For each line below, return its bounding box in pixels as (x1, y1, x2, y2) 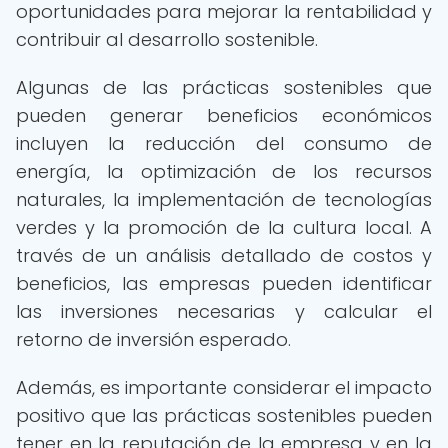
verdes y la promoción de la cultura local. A (16, 215, 432, 240)
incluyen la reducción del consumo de (16, 131, 432, 156)
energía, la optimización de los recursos (16, 159, 432, 184)
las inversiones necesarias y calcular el (16, 299, 432, 324)
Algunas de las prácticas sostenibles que (16, 75, 432, 100)
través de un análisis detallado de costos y (16, 243, 432, 268)
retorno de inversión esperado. (16, 327, 291, 352)
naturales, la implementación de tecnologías (16, 187, 432, 212)
